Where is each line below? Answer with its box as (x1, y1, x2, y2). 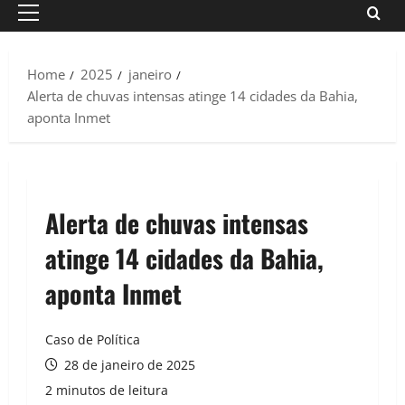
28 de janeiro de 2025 (61, 356, 195, 374)
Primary (27, 13, 78, 32)
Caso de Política (45, 331, 140, 349)
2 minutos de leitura (45, 381, 168, 400)
